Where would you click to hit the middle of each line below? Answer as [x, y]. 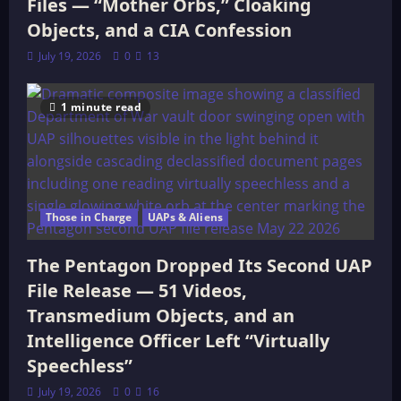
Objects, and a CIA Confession [159, 30]
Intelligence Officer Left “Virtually [178, 341]
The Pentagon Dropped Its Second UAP [200, 265]
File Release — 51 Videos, [137, 290]
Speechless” [80, 366]
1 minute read [101, 107]
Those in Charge [89, 217]
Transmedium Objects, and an [161, 316]
